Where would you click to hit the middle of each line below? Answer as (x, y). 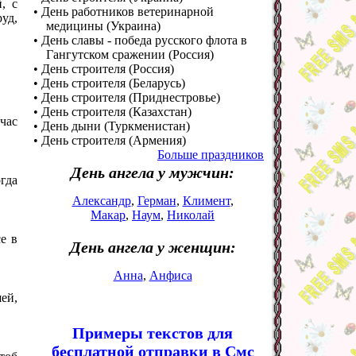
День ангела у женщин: (153, 247)
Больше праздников (211, 155)
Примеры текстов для (153, 333)
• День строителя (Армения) (110, 140)
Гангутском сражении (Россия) (130, 54)
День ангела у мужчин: (153, 172)
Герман (157, 201)
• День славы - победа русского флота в (140, 40)
